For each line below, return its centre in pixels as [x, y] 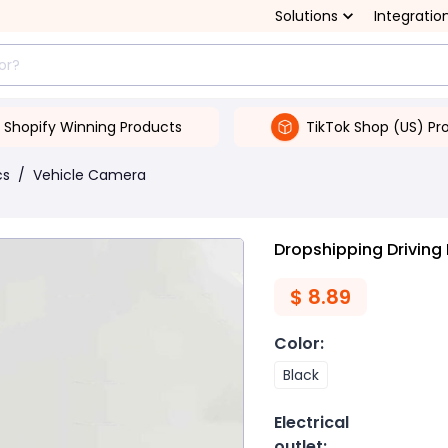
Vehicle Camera [89, 175]
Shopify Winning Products [92, 126]
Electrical [311, 422]
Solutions [306, 16]
